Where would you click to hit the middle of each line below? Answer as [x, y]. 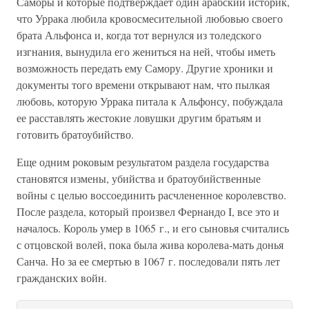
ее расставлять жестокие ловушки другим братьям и [139, 118]
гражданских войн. [62, 278]
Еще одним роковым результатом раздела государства [143, 162]
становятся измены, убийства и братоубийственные [139, 178]
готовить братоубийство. [75, 134]
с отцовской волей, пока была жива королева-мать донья [150, 245]
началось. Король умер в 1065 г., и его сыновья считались [153, 228]
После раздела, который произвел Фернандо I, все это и [148, 211]
